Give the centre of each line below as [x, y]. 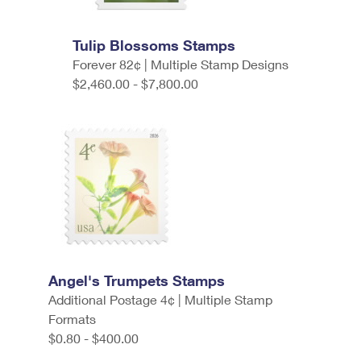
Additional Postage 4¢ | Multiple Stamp [160, 299]
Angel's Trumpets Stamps [137, 280]
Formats [72, 319]
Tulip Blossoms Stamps [154, 45]
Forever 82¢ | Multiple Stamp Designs [180, 64]
